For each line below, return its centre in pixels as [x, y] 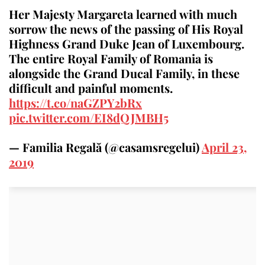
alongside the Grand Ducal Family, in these [124, 73]
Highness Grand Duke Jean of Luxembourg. [127, 43]
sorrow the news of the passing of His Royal [126, 28]
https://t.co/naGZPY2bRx [75, 102]
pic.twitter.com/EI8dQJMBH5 [89, 117]
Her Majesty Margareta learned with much [123, 14]
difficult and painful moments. [91, 88]
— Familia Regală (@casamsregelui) [105, 147]
